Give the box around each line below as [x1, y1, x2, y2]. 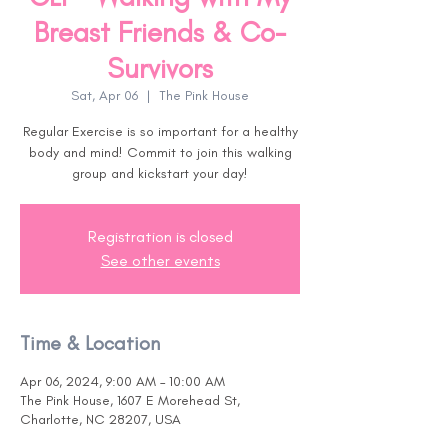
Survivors [107, 51, 213, 85]
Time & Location [20, 331, 160, 355]
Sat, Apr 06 [71, 87, 138, 104]
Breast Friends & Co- [34, 15, 286, 49]
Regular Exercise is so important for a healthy [22, 123, 298, 140]
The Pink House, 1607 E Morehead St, [20, 392, 240, 409]
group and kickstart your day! [72, 165, 248, 182]
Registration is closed [87, 227, 233, 246]
